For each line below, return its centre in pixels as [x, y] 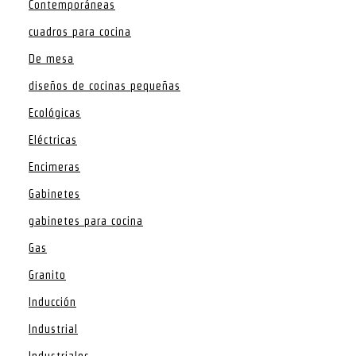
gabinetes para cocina [86, 221]
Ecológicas [55, 112]
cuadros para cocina [80, 31]
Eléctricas [53, 139]
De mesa [51, 58]
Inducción [52, 302]
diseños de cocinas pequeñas [104, 85]
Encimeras [54, 166]
